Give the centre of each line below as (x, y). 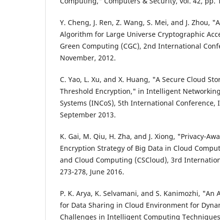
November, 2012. (88, 57)
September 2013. (88, 114)
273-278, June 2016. (92, 171)
